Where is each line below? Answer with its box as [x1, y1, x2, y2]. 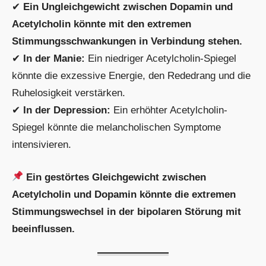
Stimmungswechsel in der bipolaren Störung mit [12, 205, 241, 217]
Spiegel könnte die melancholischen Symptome [12, 122, 221, 134]
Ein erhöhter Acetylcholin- [110, 104, 227, 116]
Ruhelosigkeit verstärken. [12, 87, 125, 99]
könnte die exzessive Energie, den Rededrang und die [12, 70, 251, 82]
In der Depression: [23, 104, 110, 116]
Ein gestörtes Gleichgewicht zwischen [26, 171, 207, 183]
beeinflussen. [12, 223, 75, 235]
